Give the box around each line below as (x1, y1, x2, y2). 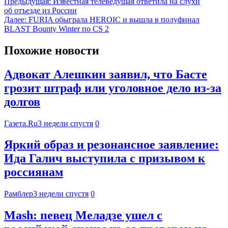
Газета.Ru (4, 119, 38, 128)
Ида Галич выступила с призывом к (4, 152, 205, 165)
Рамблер (4, 189, 33, 198)
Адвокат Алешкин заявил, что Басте (4, 67, 207, 81)
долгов (4, 95, 40, 108)
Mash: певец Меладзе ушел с (4, 209, 162, 222)
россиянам (4, 165, 63, 179)
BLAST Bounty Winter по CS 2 (4, 24, 109, 33)
